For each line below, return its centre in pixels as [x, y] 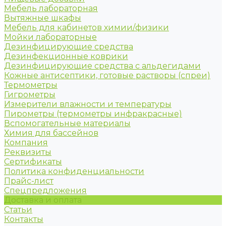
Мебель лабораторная [51, 8]
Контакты [24, 219]
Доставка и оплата [43, 200]
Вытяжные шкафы [43, 18]
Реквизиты [28, 152]
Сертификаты [33, 162]
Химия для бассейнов [51, 133]
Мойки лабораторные [50, 37]
